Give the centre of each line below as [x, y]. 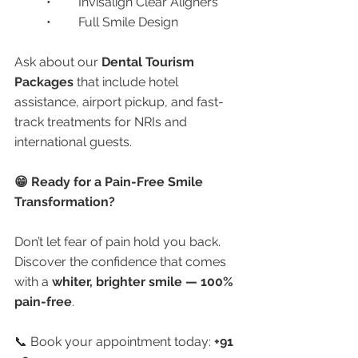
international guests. [73, 141]
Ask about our [58, 62]
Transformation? [65, 201]
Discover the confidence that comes [122, 261]
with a [33, 281]
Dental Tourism [149, 62]
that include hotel [127, 82]
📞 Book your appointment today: [114, 341]
